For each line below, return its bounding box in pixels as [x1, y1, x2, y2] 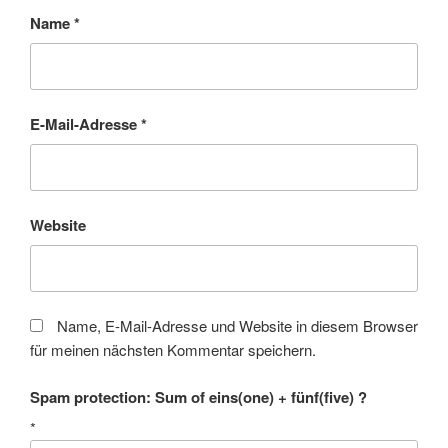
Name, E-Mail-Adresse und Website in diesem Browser [57, 315, 418, 336]
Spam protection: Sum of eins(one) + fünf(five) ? [30, 385, 367, 408]
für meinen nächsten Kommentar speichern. [30, 339, 316, 360]
